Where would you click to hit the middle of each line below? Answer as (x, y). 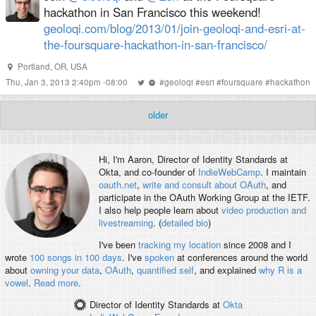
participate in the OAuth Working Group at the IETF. (204, 197)
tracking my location (179, 245)
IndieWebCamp (229, 172)
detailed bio (184, 223)
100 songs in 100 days (75, 257)
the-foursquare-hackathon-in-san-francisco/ (156, 44)
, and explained (226, 270)
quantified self (165, 270)
